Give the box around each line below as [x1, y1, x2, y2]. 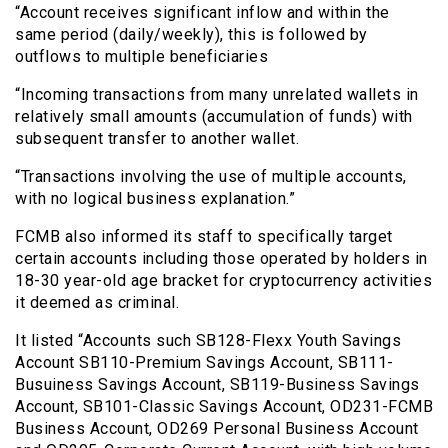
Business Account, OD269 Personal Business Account [15, 418, 419, 438]
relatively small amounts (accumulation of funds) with [15, 106, 413, 126]
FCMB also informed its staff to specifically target [15, 226, 393, 246]
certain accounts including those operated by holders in [15, 248, 428, 268]
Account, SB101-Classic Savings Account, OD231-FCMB [15, 396, 433, 416]
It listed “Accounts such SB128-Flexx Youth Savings [15, 330, 401, 350]
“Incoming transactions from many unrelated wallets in [15, 84, 419, 104]
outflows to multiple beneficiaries [15, 46, 268, 66]
